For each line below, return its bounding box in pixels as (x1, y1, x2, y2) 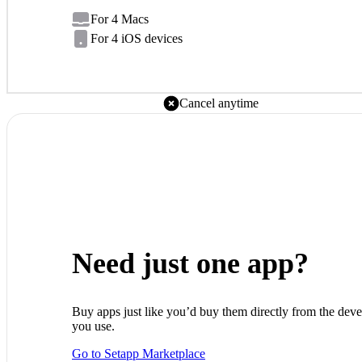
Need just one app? (72, 246, 309, 280)
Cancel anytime (179, 95, 259, 110)
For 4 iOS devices (90, 31, 183, 45)
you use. (72, 319, 115, 334)
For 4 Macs (90, 11, 149, 26)
